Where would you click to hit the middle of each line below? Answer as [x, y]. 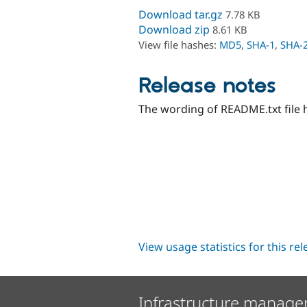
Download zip [174, 29]
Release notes [207, 86]
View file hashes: [179, 44]
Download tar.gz [181, 14]
